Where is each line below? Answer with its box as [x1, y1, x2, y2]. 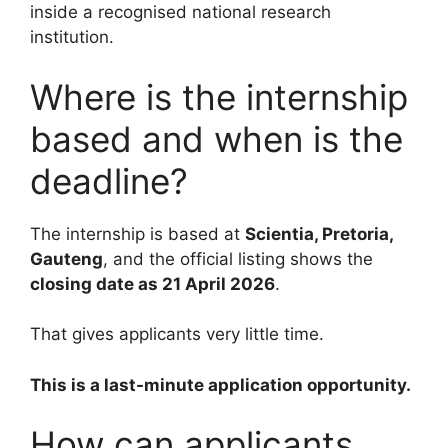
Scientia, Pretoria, [245, 223, 393, 244]
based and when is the [30, 117, 403, 160]
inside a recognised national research [30, 2, 331, 23]
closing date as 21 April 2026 [30, 273, 275, 294]
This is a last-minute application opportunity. [30, 374, 411, 395]
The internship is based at [30, 223, 245, 244]
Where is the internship [30, 75, 408, 118]
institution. [30, 27, 114, 48]
